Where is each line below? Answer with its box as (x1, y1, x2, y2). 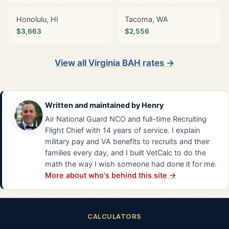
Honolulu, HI (16, 14, 58, 24)
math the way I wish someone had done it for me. (45, 159, 217, 168)
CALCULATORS (87, 211, 142, 221)
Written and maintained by (45, 100, 142, 109)
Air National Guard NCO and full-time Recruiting (45, 114, 207, 123)
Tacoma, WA (125, 14, 168, 24)
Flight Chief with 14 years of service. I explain (45, 125, 200, 134)
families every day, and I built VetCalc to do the (45, 148, 206, 157)
